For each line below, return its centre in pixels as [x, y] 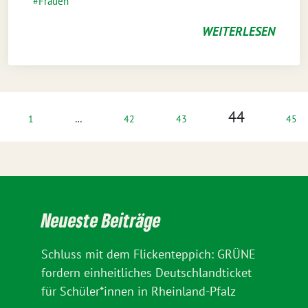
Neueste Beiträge [101, 220]
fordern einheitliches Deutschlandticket [146, 273]
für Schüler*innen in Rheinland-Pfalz [139, 291]
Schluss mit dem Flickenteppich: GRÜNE [148, 254]
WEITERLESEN [239, 31]
